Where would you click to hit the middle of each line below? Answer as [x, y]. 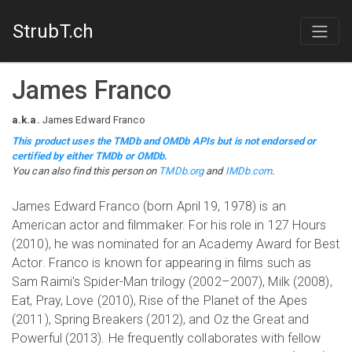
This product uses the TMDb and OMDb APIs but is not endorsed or [164, 141]
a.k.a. [26, 120]
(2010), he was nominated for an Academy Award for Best [176, 244]
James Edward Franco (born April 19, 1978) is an [149, 206]
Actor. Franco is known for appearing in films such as [162, 263]
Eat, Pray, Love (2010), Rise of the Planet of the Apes [160, 301]
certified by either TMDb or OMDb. [90, 156]
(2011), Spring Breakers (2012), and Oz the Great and [161, 319]
